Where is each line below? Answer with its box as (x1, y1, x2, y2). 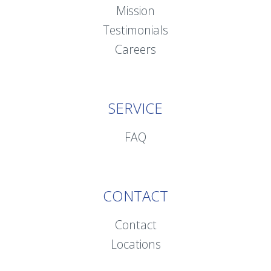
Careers (115, 41, 156, 57)
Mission (116, 2, 155, 19)
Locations (110, 236, 161, 252)
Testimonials (103, 22, 168, 38)
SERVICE (108, 98, 163, 118)
